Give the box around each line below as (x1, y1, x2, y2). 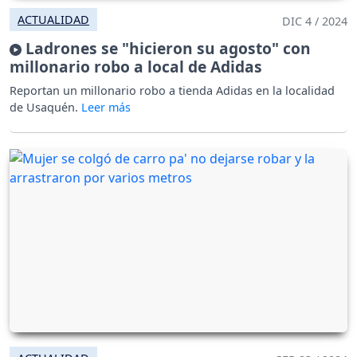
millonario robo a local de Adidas (10, 55, 262, 77)
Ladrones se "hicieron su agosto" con (22, 37, 311, 59)
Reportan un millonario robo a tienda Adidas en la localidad (10, 82, 335, 98)
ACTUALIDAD (18, 11, 89, 27)
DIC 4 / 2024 (282, 13, 347, 29)
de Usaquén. (10, 99, 81, 115)
